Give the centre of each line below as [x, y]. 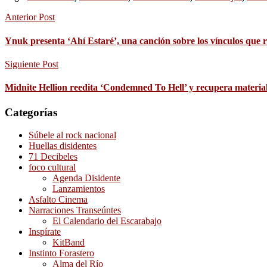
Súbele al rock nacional [72, 135]
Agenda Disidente [86, 178]
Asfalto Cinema [58, 200]
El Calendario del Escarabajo [107, 221]
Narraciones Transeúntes [75, 210]
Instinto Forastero [61, 253]
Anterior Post [30, 17]
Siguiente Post [32, 64]
